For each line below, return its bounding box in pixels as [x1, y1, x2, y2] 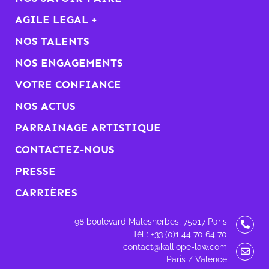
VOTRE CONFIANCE [15, 77, 121, 91]
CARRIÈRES [15, 186, 77, 199]
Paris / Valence [166, 254, 227, 264]
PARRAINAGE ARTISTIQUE [15, 121, 161, 134]
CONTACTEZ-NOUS [15, 142, 115, 156]
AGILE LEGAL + [15, 13, 97, 26]
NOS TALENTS [15, 34, 89, 48]
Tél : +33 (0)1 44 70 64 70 [133, 229, 227, 239]
